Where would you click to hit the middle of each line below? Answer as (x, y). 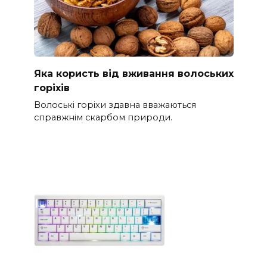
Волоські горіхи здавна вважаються (115, 105)
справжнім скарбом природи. (103, 117)
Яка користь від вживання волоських (133, 73)
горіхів (52, 88)
